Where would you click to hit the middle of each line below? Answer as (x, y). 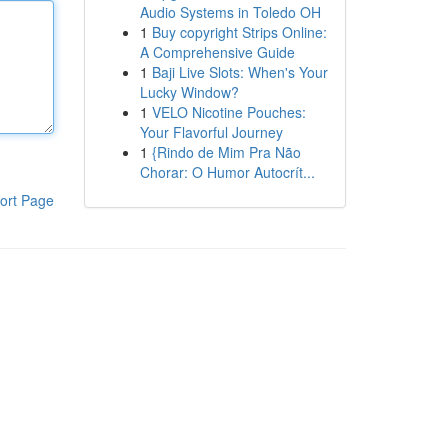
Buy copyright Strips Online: (239, 32)
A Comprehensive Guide (217, 52)
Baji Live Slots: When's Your (239, 72)
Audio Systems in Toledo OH (230, 12)
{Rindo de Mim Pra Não (226, 152)
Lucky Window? (189, 92)
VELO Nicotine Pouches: (228, 112)
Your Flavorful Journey (211, 132)
